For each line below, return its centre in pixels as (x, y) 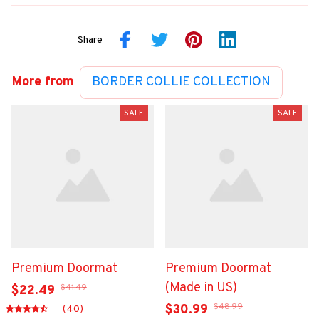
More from (43, 83)
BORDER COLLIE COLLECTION (181, 83)
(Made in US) (201, 288)
